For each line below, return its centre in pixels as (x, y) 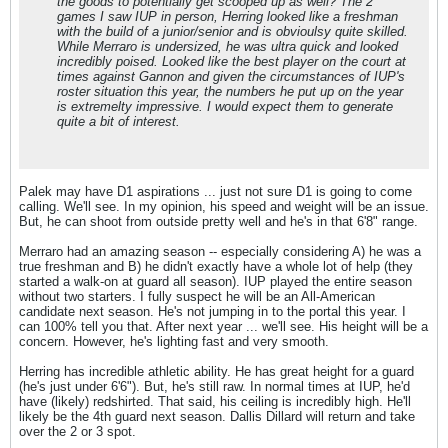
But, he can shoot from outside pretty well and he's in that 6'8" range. (218, 221)
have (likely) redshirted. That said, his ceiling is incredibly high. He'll (215, 401)
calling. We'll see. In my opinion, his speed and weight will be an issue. (224, 206)
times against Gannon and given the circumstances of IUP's (231, 76)
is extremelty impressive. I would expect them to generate (225, 106)
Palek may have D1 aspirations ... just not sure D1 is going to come (215, 191)
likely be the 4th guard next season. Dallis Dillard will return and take (217, 416)
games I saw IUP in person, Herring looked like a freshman (227, 16)
